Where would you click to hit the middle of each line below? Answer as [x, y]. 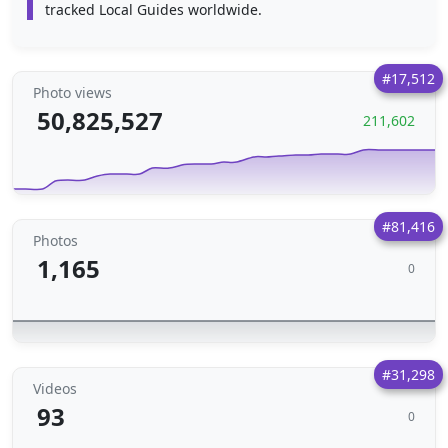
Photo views [72, 92]
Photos [55, 240]
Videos [55, 388]
